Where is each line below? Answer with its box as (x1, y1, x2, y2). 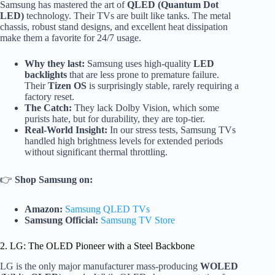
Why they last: (25, 58, 85, 69)
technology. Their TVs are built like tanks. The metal (24, 10, 231, 21)
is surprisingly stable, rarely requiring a (87, 80, 239, 91)
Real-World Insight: (25, 124, 107, 135)
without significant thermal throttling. (25, 146, 168, 157)
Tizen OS (48, 80, 87, 91)
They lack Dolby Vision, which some (72, 102, 219, 113)
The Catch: (25, 102, 72, 113)
